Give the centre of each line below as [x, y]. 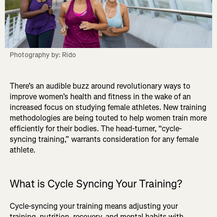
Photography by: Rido [43, 55]
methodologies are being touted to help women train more [108, 118]
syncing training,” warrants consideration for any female [104, 139]
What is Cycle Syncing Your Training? [96, 184]
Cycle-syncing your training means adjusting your [94, 206]
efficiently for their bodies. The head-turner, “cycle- [96, 129]
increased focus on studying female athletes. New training [108, 108]
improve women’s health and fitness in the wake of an [100, 97]
